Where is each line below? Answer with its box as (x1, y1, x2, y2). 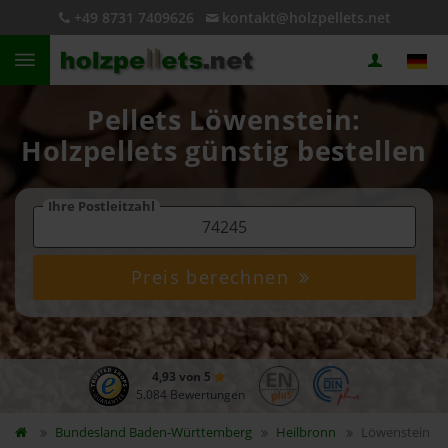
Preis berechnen (131, 265, 296, 289)
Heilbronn (276, 423, 337, 441)
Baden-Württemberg (128, 423, 252, 441)
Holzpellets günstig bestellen (20, 133, 428, 169)
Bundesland (54, 423, 129, 441)
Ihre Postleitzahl (47, 197, 155, 215)
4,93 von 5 (151, 368, 214, 385)
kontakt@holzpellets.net (221, 8, 391, 27)
